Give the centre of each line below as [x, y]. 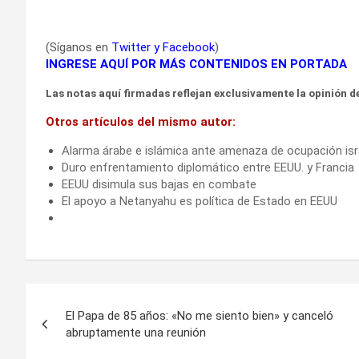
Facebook [189, 47]
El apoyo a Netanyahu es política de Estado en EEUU [200, 201]
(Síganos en [79, 47]
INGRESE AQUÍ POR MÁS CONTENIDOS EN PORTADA [196, 64]
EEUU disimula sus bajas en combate [159, 184]
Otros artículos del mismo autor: [141, 121]
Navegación [93, 298]
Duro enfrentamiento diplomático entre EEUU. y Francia [208, 167]
